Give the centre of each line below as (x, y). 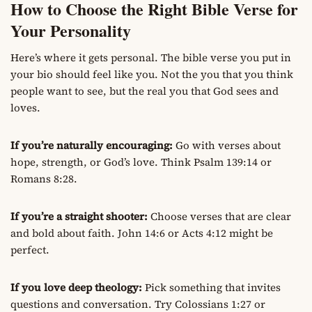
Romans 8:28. (44, 179)
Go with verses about (227, 146)
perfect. (30, 250)
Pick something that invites (211, 288)
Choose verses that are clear (219, 217)
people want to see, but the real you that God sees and (145, 91)
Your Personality (71, 31)
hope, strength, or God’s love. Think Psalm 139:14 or (141, 162)
